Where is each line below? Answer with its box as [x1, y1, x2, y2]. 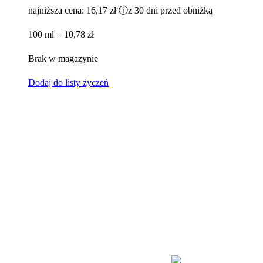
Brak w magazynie [28, 53, 98, 64]
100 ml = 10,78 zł [28, 29, 94, 40]
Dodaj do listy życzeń [28, 77, 109, 88]
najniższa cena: [28, 5, 86, 16]
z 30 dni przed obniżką [128, 5, 213, 16]
